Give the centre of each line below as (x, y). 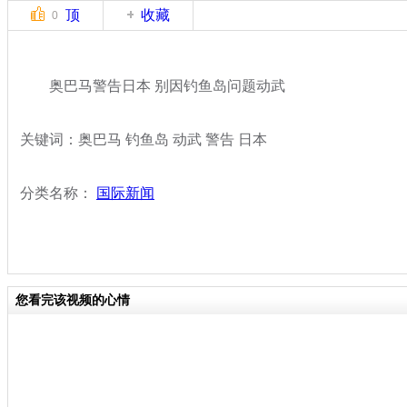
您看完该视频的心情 (73, 300)
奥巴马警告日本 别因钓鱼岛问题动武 (153, 85)
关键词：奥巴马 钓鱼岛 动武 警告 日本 (144, 139)
